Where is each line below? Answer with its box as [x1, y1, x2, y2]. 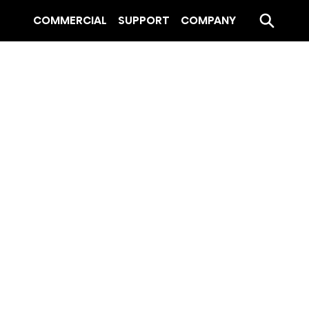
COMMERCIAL [33, 12, 107, 28]
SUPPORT [118, 12, 170, 28]
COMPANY [181, 12, 236, 28]
